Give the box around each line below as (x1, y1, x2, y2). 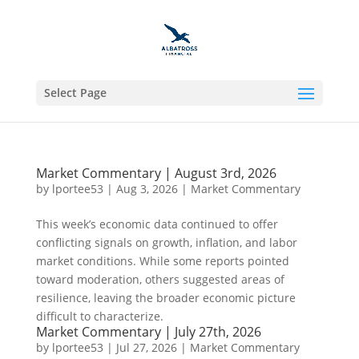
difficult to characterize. (35, 309, 163, 324)
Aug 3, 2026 (115, 181, 178, 196)
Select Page (43, 85, 107, 100)
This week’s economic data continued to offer (35, 216, 278, 232)
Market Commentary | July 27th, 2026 (35, 323, 261, 341)
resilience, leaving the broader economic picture (35, 290, 296, 305)
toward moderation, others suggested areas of (35, 272, 284, 287)
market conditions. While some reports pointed (35, 253, 289, 268)
